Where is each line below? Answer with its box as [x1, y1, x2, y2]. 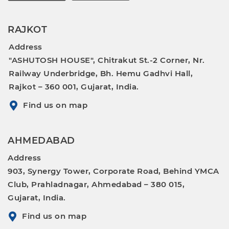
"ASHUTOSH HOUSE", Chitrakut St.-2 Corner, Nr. [9, 55, 205, 65]
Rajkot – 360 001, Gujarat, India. [9, 81, 139, 91]
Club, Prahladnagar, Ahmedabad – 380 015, [8, 179, 185, 189]
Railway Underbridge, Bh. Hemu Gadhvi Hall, [9, 68, 193, 78]
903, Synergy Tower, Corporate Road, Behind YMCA [8, 166, 219, 176]
